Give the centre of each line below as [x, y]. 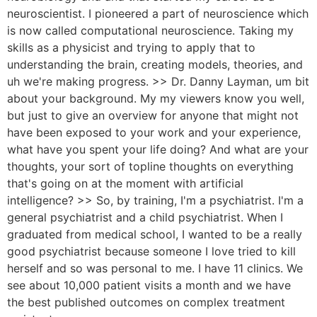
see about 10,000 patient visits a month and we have [149, 285]
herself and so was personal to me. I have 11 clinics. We [155, 268]
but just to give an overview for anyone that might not [153, 115]
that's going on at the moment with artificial [125, 183]
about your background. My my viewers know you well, [156, 98]
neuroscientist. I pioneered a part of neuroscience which [158, 13]
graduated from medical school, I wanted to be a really [155, 234]
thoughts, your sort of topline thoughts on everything [150, 166]
